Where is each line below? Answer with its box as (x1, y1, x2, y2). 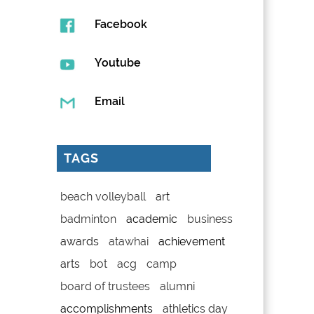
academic (125, 212, 177, 226)
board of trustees (60, 279, 150, 293)
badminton (60, 212, 116, 226)
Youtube (94, 55, 141, 69)
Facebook (94, 17, 147, 31)
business (186, 212, 233, 226)
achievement (158, 234, 225, 248)
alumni (159, 279, 195, 293)
